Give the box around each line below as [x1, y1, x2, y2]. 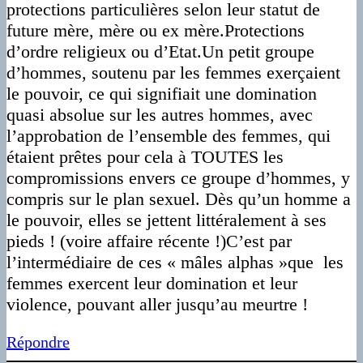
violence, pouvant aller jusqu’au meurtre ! [6, 294, 308, 315]
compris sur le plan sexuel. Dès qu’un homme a [6, 189, 351, 210]
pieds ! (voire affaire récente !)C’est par [6, 231, 292, 252]
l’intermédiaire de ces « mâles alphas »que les [6, 252, 344, 273]
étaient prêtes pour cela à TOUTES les [6, 147, 284, 168]
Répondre [6, 333, 70, 352]
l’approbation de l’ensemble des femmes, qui [6, 126, 331, 147]
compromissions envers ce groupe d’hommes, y [6, 168, 350, 189]
